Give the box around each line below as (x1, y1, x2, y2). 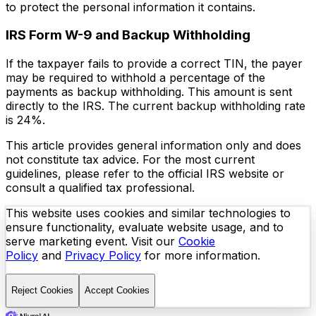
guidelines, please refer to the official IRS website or (6, 166, 284, 181)
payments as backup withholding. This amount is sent (6, 85, 292, 99)
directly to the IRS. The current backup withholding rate (6, 99, 305, 113)
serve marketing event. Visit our (6, 234, 178, 248)
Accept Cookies (85, 285, 150, 296)
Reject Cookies (11, 285, 73, 296)
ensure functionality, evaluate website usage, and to (6, 220, 284, 234)
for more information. (141, 248, 260, 262)
